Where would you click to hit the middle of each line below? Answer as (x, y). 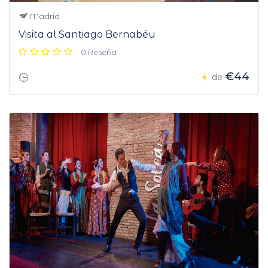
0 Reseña (99, 52)
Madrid (44, 16)
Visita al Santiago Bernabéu (87, 35)
